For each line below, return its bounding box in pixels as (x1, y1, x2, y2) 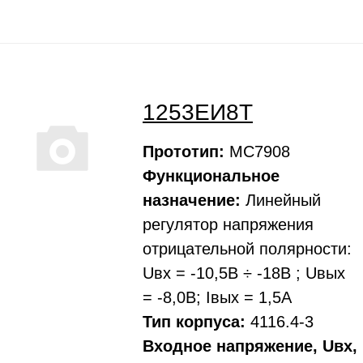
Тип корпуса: (143, 313, 246, 331)
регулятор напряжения (143, 216, 314, 233)
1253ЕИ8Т (143, 100, 253, 125)
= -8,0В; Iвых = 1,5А (143, 288, 292, 306)
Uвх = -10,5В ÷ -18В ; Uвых (143, 264, 345, 282)
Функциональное (143, 167, 280, 185)
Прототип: (143, 143, 224, 160)
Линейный (241, 191, 321, 209)
